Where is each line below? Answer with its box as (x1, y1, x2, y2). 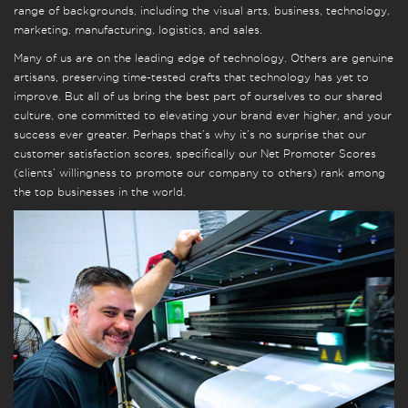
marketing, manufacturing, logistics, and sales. (14, 24, 262, 36)
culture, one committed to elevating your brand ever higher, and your (14, 109, 392, 122)
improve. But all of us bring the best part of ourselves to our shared (14, 90, 382, 103)
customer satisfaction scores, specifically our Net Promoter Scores (14, 148, 376, 160)
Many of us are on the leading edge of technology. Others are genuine (14, 52, 393, 65)
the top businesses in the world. (14, 186, 186, 199)
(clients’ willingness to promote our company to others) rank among (14, 167, 385, 179)
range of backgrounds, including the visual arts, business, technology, (14, 5, 390, 17)
